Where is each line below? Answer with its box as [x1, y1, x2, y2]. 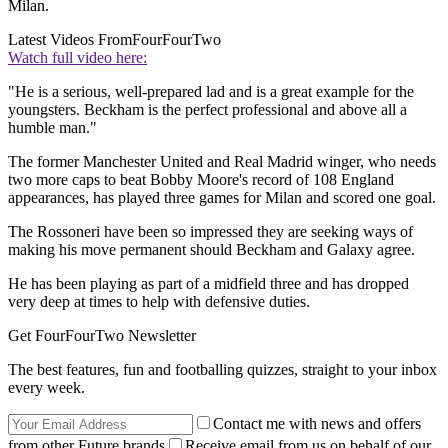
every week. [8, 379, 85, 397]
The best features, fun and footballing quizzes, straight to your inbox [8, 361, 437, 379]
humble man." [8, 119, 97, 137]
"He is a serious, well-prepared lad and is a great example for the [8, 83, 414, 101]
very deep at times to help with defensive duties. [8, 293, 310, 311]
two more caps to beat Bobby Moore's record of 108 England [8, 171, 394, 189]
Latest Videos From [8, 31, 132, 49]
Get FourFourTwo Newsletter [8, 327, 196, 345]
